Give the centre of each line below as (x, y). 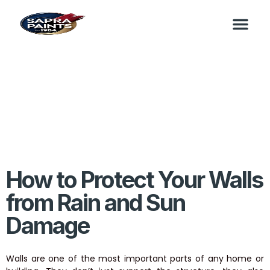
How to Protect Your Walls (134, 180)
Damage (48, 225)
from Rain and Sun (96, 202)
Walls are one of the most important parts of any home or (135, 259)
